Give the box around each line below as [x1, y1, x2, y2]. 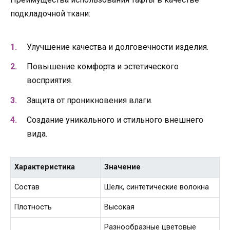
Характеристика [14, 162, 75, 171]
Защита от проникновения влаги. [27, 95, 152, 105]
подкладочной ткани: [10, 8, 90, 18]
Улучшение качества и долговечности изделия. [27, 42, 208, 52]
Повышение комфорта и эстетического [27, 62, 179, 72]
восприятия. [27, 75, 72, 86]
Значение [104, 162, 141, 171]
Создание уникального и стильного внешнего [27, 114, 203, 125]
